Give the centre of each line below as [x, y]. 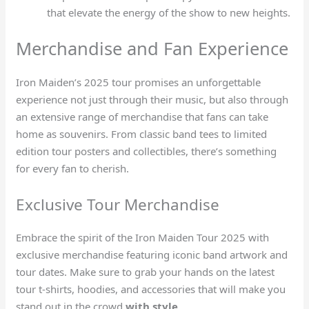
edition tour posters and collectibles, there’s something [147, 151]
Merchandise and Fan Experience [152, 48]
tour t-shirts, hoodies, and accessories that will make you [151, 289]
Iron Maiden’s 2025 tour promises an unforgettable [139, 82]
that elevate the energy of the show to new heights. [169, 13]
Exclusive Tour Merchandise [118, 204]
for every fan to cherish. [73, 168]
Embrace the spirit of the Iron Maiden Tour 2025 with [143, 237]
